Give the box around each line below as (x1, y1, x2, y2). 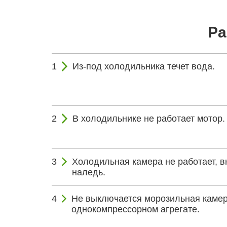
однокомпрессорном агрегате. (71, 204, 200, 214)
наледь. (71, 167, 105, 177)
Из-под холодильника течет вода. (72, 61, 215, 71)
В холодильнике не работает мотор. (72, 113, 225, 124)
